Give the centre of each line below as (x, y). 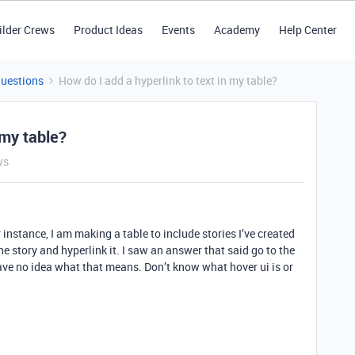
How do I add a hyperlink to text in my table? (168, 80)
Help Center (307, 30)
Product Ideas (108, 30)
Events (178, 30)
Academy (237, 30)
